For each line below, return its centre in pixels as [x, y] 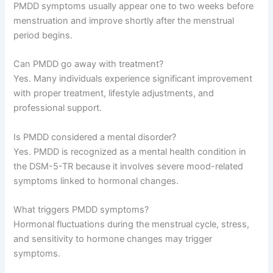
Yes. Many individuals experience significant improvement [133, 79]
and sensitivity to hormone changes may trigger [113, 239]
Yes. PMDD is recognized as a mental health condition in [130, 151]
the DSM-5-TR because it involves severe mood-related [129, 166]
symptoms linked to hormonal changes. [96, 181]
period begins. [43, 36]
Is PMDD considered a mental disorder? [95, 137]
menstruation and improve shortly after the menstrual [124, 21]
